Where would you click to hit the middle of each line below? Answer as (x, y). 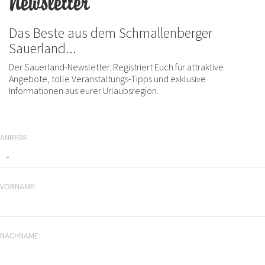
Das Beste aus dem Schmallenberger (111, 33)
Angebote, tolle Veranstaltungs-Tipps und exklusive (107, 79)
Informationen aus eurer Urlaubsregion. (84, 91)
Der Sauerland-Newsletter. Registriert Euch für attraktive (116, 67)
